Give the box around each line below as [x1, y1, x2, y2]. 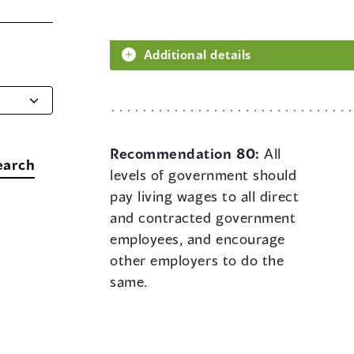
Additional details [144, 47, 251, 62]
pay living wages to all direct [110, 187, 299, 205]
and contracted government [110, 209, 296, 227]
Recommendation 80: [110, 145, 265, 163]
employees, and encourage [110, 230, 285, 248]
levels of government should [110, 166, 297, 184]
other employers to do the [110, 251, 284, 269]
